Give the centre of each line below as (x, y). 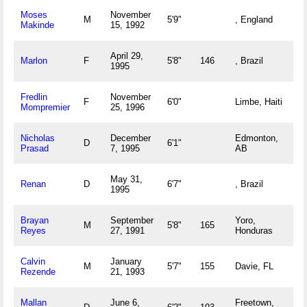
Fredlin (34, 97)
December (131, 138)
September (132, 220)
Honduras (254, 231)
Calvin (33, 261)
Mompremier (45, 107)
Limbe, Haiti (259, 102)
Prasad (35, 148)
